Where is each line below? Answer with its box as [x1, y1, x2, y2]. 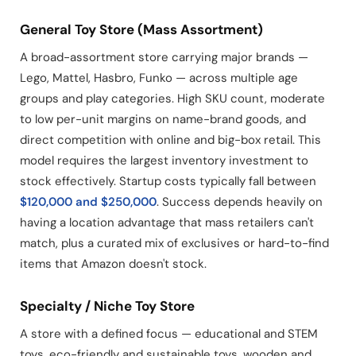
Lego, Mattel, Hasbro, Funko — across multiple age [20, 70, 298, 86]
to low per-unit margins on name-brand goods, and [20, 111, 306, 127]
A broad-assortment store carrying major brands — [20, 49, 308, 65]
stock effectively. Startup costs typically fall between [20, 173, 316, 189]
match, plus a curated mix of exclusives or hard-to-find [20, 235, 329, 251]
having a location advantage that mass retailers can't [20, 215, 314, 230]
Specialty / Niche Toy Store [20, 297, 195, 315]
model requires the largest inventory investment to [20, 153, 308, 168]
